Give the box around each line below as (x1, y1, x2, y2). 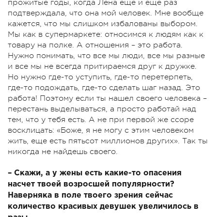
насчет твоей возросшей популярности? (8, 181, 174, 188)
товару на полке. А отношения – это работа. (8, 41, 183, 50)
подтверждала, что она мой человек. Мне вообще (8, 9, 203, 18)
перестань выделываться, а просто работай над (8, 105, 196, 114)
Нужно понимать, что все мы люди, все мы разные (8, 51, 205, 61)
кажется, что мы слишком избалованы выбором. (8, 19, 198, 29)
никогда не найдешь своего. (8, 147, 118, 156)
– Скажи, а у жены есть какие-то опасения (8, 170, 182, 177)
